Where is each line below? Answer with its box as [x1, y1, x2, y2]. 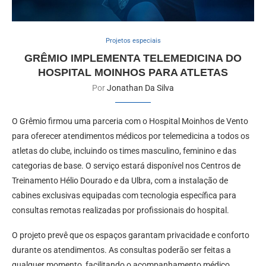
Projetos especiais [105, 36, 161, 45]
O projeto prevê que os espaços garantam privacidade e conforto [12, 230, 249, 240]
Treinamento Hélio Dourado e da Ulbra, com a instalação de [12, 175, 228, 185]
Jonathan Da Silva [107, 83, 174, 93]
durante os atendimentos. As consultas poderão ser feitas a [12, 245, 231, 255]
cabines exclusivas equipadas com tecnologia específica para [12, 190, 236, 200]
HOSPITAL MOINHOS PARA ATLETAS [38, 66, 228, 78]
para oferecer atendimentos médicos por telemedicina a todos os [12, 131, 249, 141]
